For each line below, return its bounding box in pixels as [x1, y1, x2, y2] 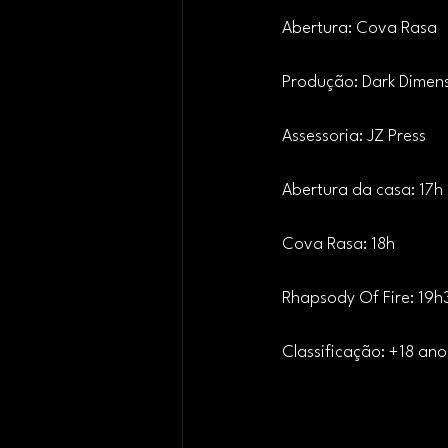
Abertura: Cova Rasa [282, 20, 437, 37]
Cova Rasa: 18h [282, 236, 395, 253]
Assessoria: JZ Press [282, 128, 426, 145]
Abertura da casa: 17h [282, 182, 443, 199]
